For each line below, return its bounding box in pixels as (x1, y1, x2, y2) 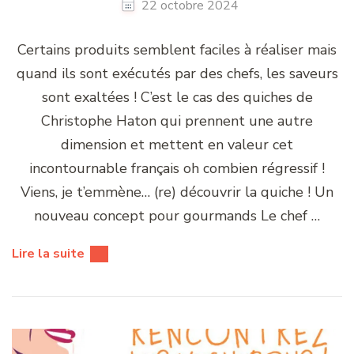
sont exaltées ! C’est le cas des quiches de (41, 87, 313, 107)
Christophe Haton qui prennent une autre (41, 111, 313, 130)
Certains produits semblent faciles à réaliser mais (17, 40, 337, 59)
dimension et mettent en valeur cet (61, 134, 293, 154)
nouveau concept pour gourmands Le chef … (34, 205, 320, 225)
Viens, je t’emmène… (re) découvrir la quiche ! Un (21, 182, 333, 201)
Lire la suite (12, 244, 85, 262)
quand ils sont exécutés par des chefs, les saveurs (16, 63, 338, 83)
